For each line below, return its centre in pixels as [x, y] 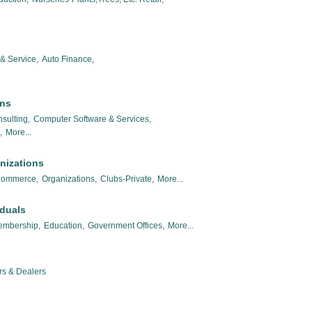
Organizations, [69, 179]
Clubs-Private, [127, 179]
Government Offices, [126, 225]
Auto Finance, [68, 59]
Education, [64, 225]
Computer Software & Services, [92, 119]
